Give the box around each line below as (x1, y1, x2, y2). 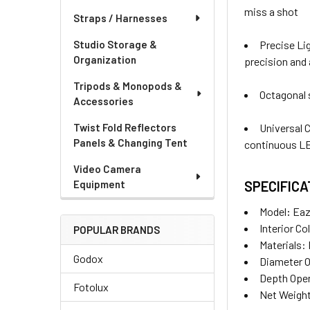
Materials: (259, 237, 309, 251)
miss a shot (244, 4, 299, 18)
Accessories (73, 95, 134, 107)
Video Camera (73, 163, 141, 175)
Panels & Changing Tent (73, 136, 188, 149)
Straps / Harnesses (73, 12, 167, 24)
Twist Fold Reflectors (73, 121, 176, 134)
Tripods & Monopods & (73, 80, 182, 92)
